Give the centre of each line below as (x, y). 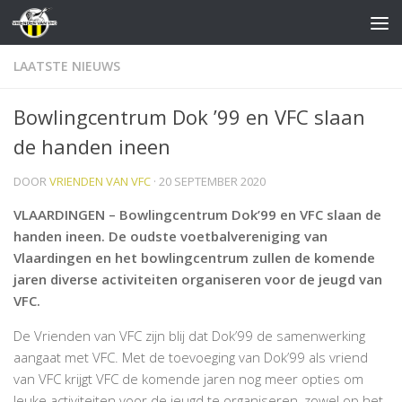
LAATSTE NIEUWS (67, 66)
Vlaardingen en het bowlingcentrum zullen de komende (194, 258)
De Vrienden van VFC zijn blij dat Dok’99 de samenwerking (189, 336)
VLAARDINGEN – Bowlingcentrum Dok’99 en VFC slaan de (197, 214)
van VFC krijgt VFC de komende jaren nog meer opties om (188, 379)
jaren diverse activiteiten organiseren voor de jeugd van (198, 279)
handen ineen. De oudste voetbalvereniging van (170, 236)
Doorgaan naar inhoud (102, 27)
